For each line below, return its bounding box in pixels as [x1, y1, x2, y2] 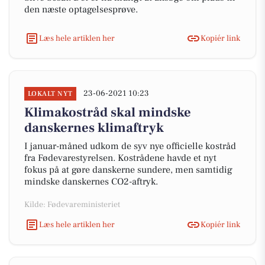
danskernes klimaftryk [24, 119, 164, 136]
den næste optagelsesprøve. [24, 4, 138, 15]
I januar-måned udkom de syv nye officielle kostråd [24, 140, 236, 152]
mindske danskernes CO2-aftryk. [24, 176, 158, 188]
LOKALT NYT [28, 89, 73, 98]
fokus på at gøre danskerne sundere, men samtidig [24, 164, 232, 176]
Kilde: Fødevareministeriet [24, 199, 120, 210]
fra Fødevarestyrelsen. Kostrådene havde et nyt [24, 152, 216, 164]
